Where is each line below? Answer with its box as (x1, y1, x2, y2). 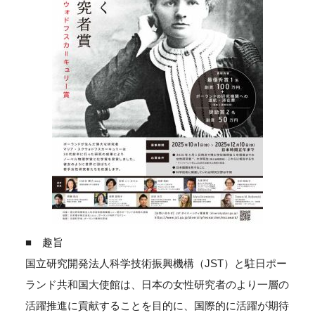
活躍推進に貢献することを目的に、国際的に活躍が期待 (25, 300, 289, 311)
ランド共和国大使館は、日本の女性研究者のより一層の (25, 278, 289, 290)
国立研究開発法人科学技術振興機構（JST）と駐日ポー (25, 257, 287, 269)
